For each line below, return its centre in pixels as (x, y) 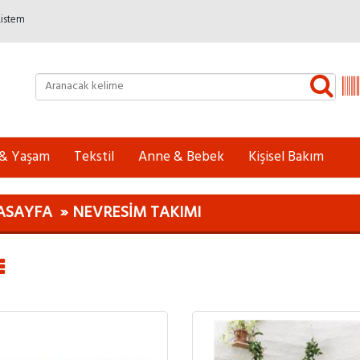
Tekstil (94, 157)
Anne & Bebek (181, 157)
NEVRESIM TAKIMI (136, 213)
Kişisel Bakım (286, 157)
